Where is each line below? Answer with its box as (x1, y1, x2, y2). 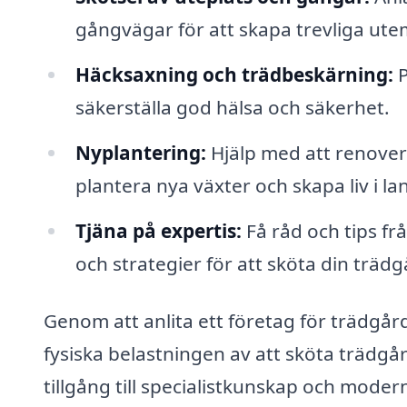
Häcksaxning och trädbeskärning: (74, 61, 393, 87)
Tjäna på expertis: (74, 217, 242, 243)
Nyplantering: (74, 139, 206, 165)
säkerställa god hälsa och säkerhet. (74, 94, 390, 120)
